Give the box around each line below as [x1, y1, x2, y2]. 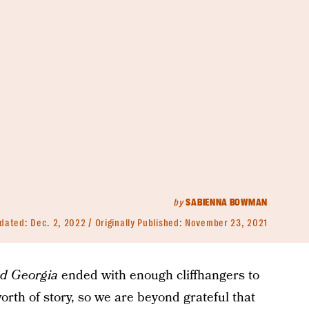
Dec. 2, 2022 [30, 217, 86, 228]
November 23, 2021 [185, 217, 268, 228]
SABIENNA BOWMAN [186, 197, 268, 208]
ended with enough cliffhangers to [57, 266, 259, 285]
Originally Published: [94, 217, 186, 228]
